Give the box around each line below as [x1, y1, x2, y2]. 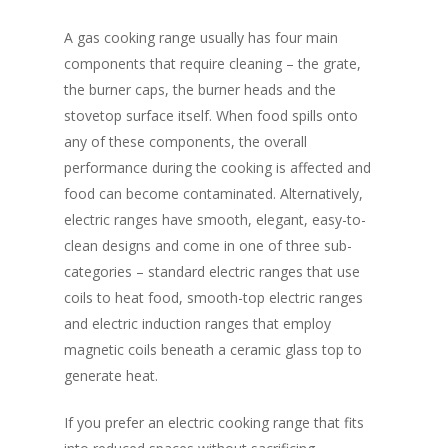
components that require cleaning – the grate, [64, 54, 361, 74]
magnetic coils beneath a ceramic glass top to [64, 340, 362, 360]
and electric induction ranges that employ [64, 314, 331, 334]
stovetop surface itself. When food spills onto [64, 106, 358, 126]
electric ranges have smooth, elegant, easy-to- [64, 210, 366, 230]
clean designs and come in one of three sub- [64, 236, 352, 256]
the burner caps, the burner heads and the [64, 80, 336, 100]
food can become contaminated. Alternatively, [64, 184, 363, 204]
